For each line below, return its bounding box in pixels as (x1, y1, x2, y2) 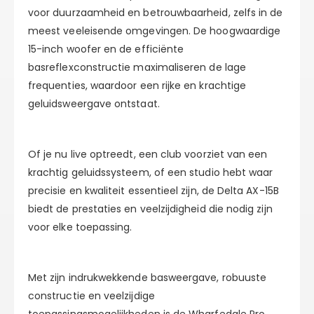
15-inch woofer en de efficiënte (28, 42, 184, 57)
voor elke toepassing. (28, 220, 132, 235)
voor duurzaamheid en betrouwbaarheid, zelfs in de (28, 6, 283, 20)
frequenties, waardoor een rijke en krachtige (28, 78, 247, 93)
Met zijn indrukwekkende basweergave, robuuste (28, 271, 267, 285)
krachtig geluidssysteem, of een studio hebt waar (28, 165, 273, 180)
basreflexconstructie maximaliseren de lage (28, 60, 246, 75)
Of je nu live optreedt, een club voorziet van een (28, 147, 268, 162)
